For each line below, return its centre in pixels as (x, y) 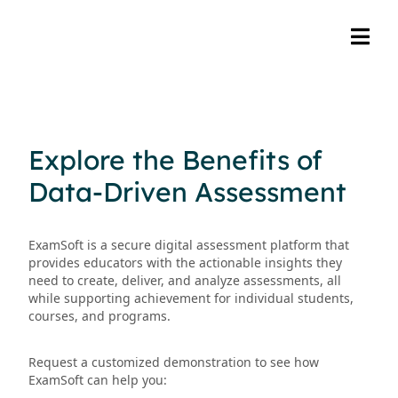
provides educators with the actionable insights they (185, 263)
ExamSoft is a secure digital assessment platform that (189, 245)
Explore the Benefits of (175, 160)
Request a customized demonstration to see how (174, 362)
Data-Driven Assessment (187, 192)
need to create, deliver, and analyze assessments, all (185, 280)
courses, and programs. (99, 316)
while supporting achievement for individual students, (191, 298)
